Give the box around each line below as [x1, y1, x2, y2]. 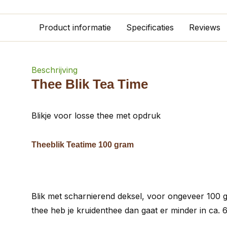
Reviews [189, 22, 220, 32]
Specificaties [126, 22, 174, 32]
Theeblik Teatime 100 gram [31, 140, 134, 149]
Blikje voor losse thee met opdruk [31, 110, 161, 121]
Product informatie [39, 22, 111, 32]
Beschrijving [31, 65, 78, 75]
